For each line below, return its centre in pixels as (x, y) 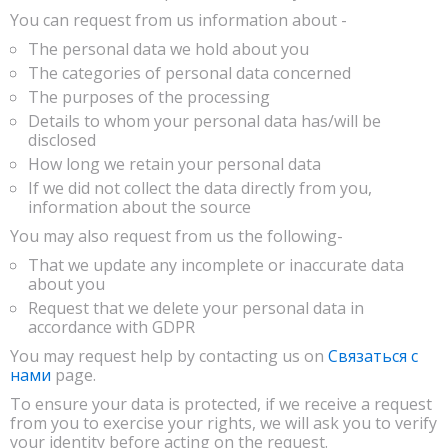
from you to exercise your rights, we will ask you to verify (223, 423)
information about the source (139, 207)
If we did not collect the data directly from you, (200, 188)
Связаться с (373, 356)
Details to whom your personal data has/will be (204, 121)
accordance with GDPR (111, 327)
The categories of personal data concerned (189, 73)
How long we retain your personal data (174, 164)
